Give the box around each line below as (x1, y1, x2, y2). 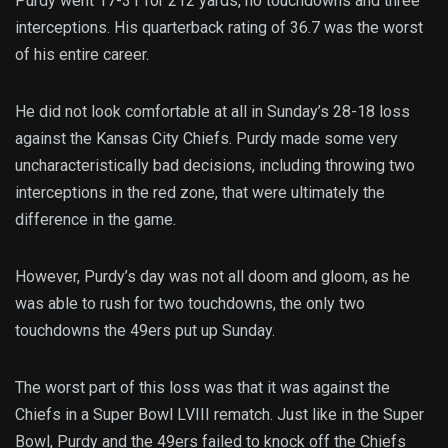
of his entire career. (15, 44, 153, 64)
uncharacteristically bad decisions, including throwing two (15, 155, 415, 175)
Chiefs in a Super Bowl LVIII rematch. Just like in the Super (15, 404, 424, 424)
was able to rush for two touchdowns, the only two (15, 293, 365, 313)
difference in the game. (15, 209, 180, 229)
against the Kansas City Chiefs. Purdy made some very (15, 128, 398, 148)
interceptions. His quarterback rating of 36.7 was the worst (15, 17, 423, 37)
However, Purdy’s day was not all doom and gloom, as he (15, 266, 410, 286)
